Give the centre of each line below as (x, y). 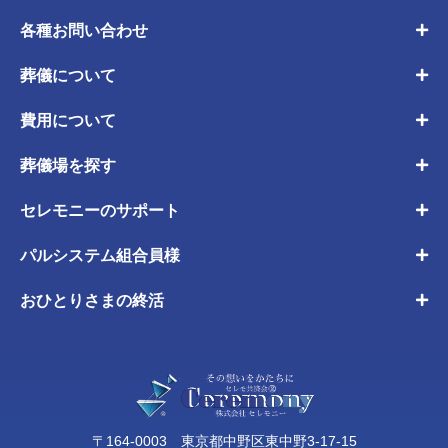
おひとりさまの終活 (92, 300)
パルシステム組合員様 (100, 255)
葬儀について (68, 75)
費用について (68, 120)
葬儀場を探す (68, 165)
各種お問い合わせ (84, 30)
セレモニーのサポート (100, 210)
